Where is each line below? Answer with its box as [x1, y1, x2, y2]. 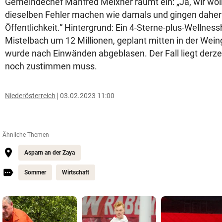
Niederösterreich [5, 92, 55, 100]
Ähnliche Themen [2, 131, 49, 138]
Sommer [24, 169, 46, 176]
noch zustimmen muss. [5, 61, 97, 71]
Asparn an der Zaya [24, 149, 75, 156]
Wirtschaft [62, 169, 89, 176]
